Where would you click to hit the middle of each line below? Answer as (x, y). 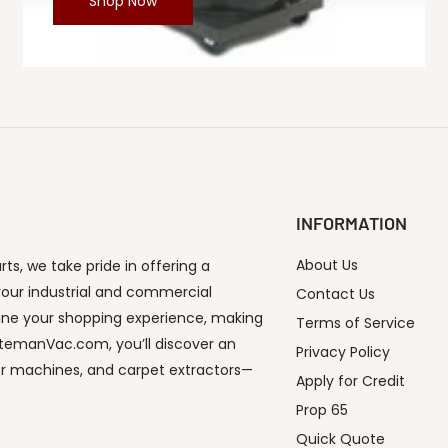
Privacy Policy (343, 352)
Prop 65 (322, 410)
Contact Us (335, 294)
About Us (327, 265)
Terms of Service (355, 323)
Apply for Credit (350, 381)
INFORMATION (351, 223)
